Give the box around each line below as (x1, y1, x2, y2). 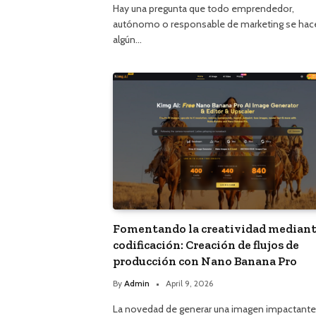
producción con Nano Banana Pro (113, 253, 297, 268)
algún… (113, 33, 142, 47)
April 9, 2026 (166, 277, 213, 288)
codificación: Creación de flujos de (113, 237, 299, 252)
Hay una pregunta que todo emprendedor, (113, 2, 294, 16)
